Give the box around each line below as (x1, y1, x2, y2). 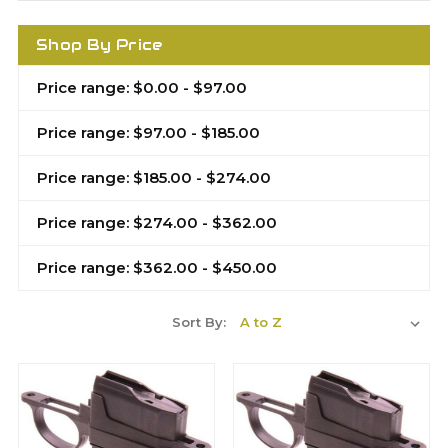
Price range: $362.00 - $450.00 (37, 258, 277, 277)
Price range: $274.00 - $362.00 (37, 213, 277, 232)
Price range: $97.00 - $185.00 (37, 123, 260, 142)
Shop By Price (36, 35, 163, 54)
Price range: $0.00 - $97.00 (37, 78, 247, 97)
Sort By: (172, 314, 226, 330)
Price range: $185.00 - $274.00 (37, 168, 271, 187)
